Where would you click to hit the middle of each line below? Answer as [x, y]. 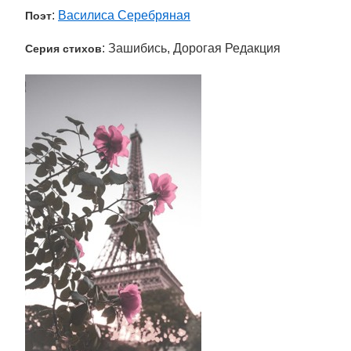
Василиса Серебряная [124, 15]
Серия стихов [63, 49]
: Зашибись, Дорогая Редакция [191, 48]
